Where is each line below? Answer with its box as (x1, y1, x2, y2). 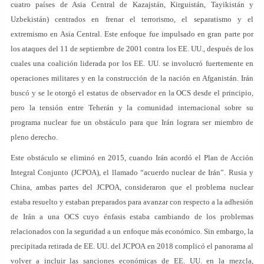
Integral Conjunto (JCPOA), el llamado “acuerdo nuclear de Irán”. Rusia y (11, 168, 253, 177)
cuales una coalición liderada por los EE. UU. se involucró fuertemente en (11, 59, 253, 68)
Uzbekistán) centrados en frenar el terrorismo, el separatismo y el (11, 15, 253, 24)
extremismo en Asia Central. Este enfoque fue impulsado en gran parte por (11, 29, 253, 38)
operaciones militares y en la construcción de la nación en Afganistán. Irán (11, 74, 253, 82)
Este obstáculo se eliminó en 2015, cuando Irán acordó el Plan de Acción (11, 153, 253, 162)
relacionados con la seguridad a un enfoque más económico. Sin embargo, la (11, 227, 253, 236)
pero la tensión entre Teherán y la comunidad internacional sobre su (11, 103, 253, 112)
